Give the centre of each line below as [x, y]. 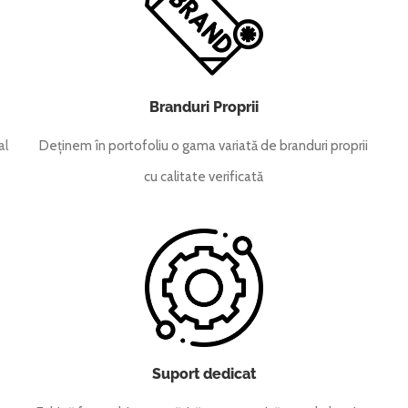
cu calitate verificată [204, 177]
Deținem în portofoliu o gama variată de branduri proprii [204, 146]
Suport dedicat [204, 374]
